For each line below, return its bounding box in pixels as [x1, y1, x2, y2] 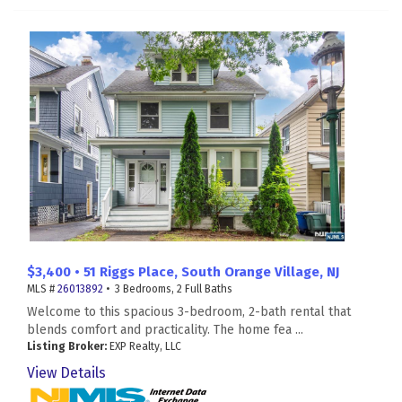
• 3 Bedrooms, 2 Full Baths [103, 283, 232, 296]
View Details [27, 364, 106, 382]
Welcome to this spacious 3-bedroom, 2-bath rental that [27, 304, 351, 320]
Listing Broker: [27, 340, 107, 354]
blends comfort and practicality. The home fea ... [27, 322, 303, 338]
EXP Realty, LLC [107, 340, 181, 354]
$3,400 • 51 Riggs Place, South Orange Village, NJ [27, 264, 339, 281]
